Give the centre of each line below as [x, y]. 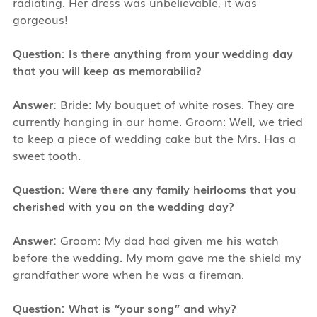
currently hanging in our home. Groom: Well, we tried [157, 121]
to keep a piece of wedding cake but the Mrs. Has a [154, 138]
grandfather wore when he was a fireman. [128, 273]
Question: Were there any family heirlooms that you [154, 189]
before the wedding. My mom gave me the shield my [156, 257]
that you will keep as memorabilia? [107, 70]
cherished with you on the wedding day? [123, 206]
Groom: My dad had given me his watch [167, 240]
